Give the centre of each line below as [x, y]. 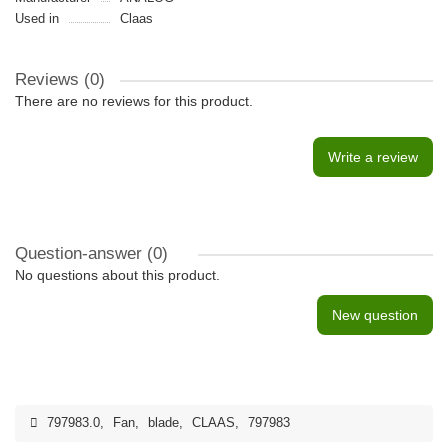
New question [375, 315]
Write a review [373, 157]
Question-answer [81, 253]
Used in [37, 18]
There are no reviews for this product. [134, 101]
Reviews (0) [60, 79]
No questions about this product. [117, 275]
